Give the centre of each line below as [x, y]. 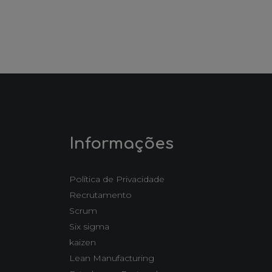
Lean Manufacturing [112, 258]
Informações [121, 144]
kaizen [83, 242]
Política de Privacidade [117, 179]
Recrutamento [100, 195]
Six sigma [89, 226]
